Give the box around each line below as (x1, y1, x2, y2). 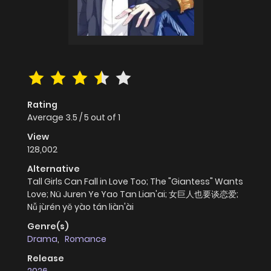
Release (27, 252, 64, 265)
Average (27, 111, 65, 124)
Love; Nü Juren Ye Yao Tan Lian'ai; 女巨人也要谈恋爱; (27, 188, 238, 201)
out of (91, 111, 118, 124)
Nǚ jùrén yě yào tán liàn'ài (27, 201, 134, 214)
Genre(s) (27, 220, 69, 233)
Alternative (27, 163, 80, 175)
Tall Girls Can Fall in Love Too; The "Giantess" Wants (27, 175, 243, 188)
